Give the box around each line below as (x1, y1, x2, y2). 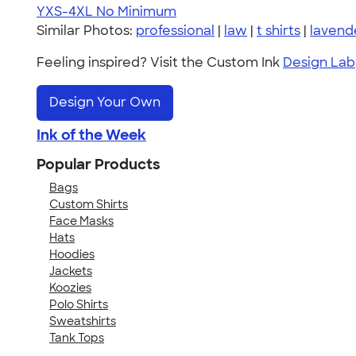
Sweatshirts (49, 313, 116, 328)
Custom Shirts (49, 196, 128, 211)
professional (136, 22, 215, 39)
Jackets (49, 263, 92, 278)
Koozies (49, 280, 91, 295)
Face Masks (49, 213, 114, 228)
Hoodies (49, 246, 95, 261)
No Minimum (96, 3, 176, 20)
